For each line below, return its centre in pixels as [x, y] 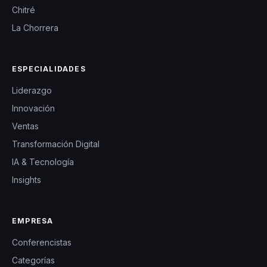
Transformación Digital [56, 144]
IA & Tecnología [43, 162]
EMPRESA [33, 221]
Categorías [33, 260]
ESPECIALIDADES [49, 69]
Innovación [33, 108]
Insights [27, 179]
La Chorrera [35, 27]
